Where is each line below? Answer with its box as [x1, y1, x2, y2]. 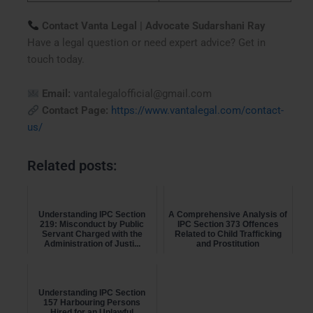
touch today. [27, 52, 85, 66]
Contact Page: [41, 104, 108, 117]
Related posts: [27, 157, 117, 175]
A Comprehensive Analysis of [168, 210, 288, 220]
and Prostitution [196, 239, 260, 249]
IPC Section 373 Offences [177, 219, 279, 230]
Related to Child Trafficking [174, 229, 282, 240]
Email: [41, 87, 71, 101]
